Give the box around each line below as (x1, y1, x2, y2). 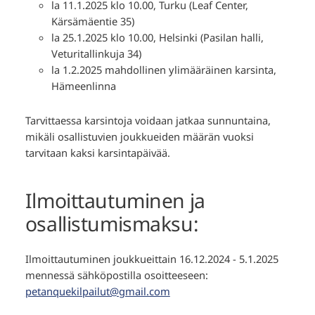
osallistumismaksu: (25, 210, 199, 238)
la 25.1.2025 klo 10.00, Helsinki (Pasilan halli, (51, 30, 264, 44)
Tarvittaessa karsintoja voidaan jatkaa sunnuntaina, (25, 113, 271, 128)
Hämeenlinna (51, 78, 116, 93)
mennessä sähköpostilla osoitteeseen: (25, 267, 208, 282)
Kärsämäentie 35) (51, 13, 134, 28)
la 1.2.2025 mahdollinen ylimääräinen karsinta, (51, 62, 276, 77)
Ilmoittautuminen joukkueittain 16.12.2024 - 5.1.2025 (25, 251, 278, 266)
